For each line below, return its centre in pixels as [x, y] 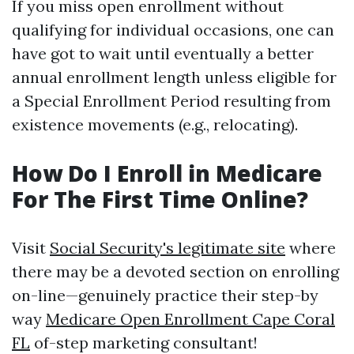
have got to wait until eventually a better [163, 53]
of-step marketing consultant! [144, 343]
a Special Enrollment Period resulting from [171, 101]
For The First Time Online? [160, 199]
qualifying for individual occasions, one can [173, 30]
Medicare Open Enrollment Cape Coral [190, 319]
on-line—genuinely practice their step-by [165, 295]
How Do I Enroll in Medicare [167, 173]
